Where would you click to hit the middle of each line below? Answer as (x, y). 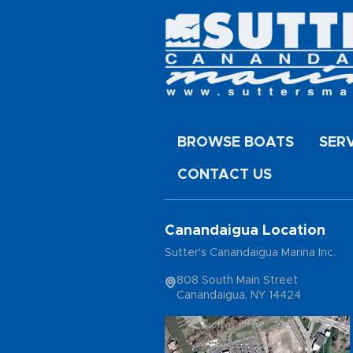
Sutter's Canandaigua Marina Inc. (250, 253)
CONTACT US (225, 175)
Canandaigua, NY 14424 (239, 296)
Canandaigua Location (245, 231)
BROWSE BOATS (236, 143)
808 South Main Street (237, 281)
